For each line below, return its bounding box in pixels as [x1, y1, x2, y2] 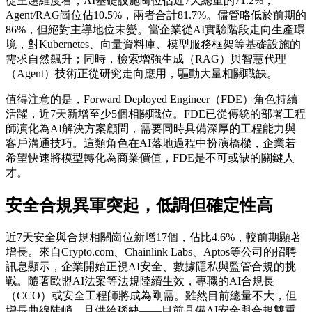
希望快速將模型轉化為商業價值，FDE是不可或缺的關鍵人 [6, 152, 295, 164]
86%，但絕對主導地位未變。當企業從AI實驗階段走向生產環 [6, 24, 305, 36]
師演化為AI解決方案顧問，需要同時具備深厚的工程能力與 [6, 123, 296, 135]
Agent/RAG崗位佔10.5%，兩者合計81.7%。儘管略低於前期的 [6, 9, 306, 22]
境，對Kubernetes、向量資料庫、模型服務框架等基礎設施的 [6, 38, 301, 51]
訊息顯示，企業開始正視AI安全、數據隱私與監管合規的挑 [6, 260, 296, 273]
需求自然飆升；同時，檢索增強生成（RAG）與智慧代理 [6, 53, 286, 65]
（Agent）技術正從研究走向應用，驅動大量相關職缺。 [6, 68, 278, 80]
